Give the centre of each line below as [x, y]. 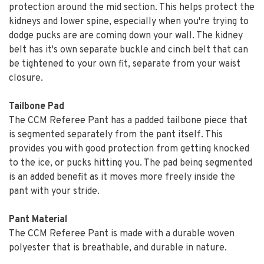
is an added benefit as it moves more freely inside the [122, 177]
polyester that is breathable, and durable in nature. [118, 248]
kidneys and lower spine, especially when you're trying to [129, 22]
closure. [26, 78]
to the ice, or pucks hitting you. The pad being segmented [131, 163]
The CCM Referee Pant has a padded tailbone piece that [128, 121]
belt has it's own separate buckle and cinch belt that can [128, 50]
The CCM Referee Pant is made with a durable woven [122, 234]
